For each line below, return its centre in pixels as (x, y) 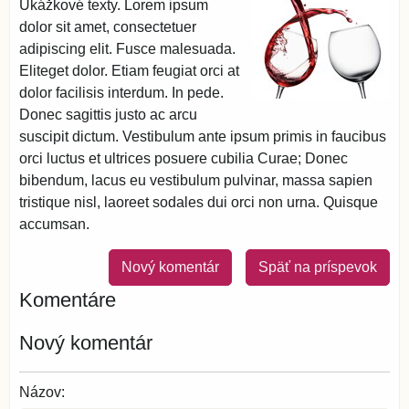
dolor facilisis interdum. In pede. (121, 93)
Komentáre (68, 300)
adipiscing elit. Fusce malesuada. (127, 49)
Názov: (42, 392)
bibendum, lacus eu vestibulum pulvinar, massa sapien (196, 180)
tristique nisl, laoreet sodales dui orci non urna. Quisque (199, 202)
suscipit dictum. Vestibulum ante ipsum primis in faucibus (203, 136)
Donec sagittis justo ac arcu (108, 115)
